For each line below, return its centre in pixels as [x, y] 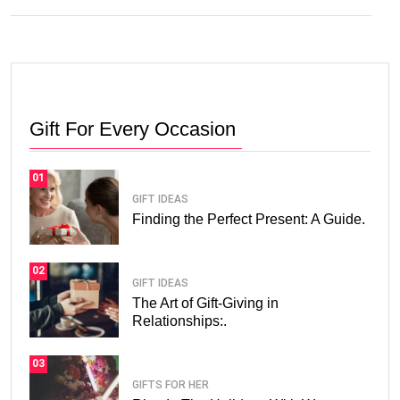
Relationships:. [179, 321]
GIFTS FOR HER [171, 385]
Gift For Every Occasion [133, 129]
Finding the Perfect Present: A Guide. [249, 220]
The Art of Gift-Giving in [205, 304]
